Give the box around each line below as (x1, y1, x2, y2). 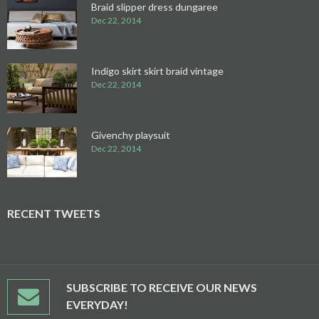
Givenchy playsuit (91, 129, 170, 141)
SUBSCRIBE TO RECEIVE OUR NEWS (66, 281, 257, 294)
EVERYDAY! (66, 298, 128, 311)
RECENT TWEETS (7, 206, 100, 220)
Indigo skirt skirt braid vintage (91, 65, 224, 77)
